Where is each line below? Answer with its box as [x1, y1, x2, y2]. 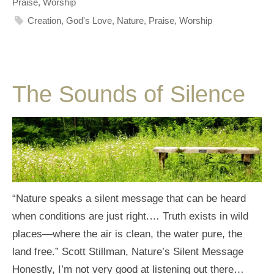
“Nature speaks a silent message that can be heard [12, 193, 246, 205]
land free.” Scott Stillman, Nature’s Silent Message [12, 246, 243, 258]
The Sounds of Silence [12, 81, 245, 108]
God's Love [66, 15, 113, 26]
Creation [28, 15, 62, 26]
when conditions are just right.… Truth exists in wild [12, 210, 248, 223]
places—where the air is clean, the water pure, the [12, 228, 242, 240]
